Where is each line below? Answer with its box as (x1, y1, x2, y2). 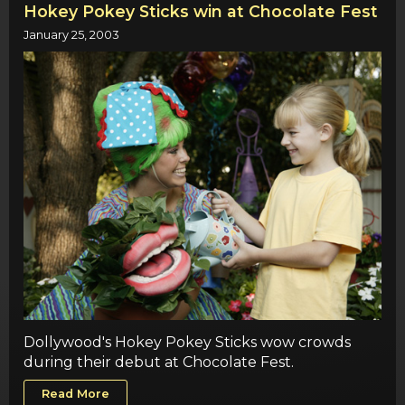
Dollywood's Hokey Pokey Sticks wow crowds (24, 333, 351, 351)
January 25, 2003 (24, 28, 119, 42)
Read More (42, 387, 110, 401)
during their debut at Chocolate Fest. (24, 353, 294, 371)
